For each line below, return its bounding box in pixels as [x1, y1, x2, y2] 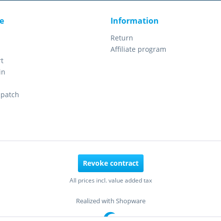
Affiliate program [110, 44, 166, 54]
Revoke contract [82, 158, 139, 168]
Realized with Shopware [75, 196, 146, 205]
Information [110, 15, 159, 27]
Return [110, 33, 133, 43]
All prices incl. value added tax [69, 176, 152, 184]
